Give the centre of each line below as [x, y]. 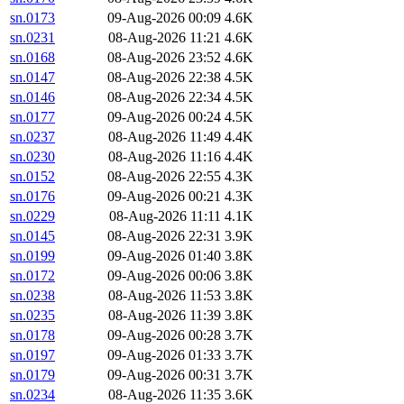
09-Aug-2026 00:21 [164, 197]
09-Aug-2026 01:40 [164, 256]
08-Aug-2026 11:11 [165, 216]
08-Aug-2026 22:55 [164, 177]
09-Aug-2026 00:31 [164, 375]
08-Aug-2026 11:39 [165, 316]
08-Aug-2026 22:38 [164, 78]
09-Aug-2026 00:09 [164, 18]
